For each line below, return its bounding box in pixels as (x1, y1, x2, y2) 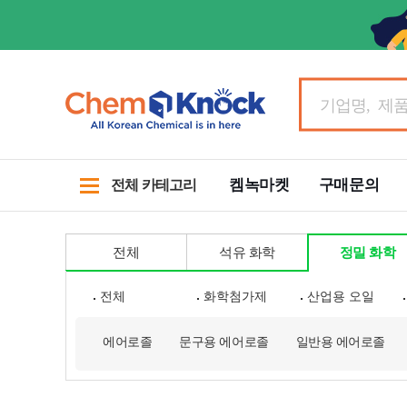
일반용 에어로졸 (295, 334, 386, 349)
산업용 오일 (306, 289, 374, 303)
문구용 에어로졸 (179, 334, 269, 349)
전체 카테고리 (111, 177, 197, 193)
